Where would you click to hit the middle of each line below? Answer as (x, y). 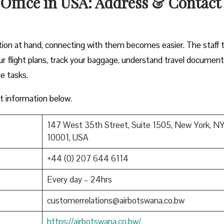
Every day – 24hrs (79, 179)
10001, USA (67, 137)
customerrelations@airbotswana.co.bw (115, 200)
